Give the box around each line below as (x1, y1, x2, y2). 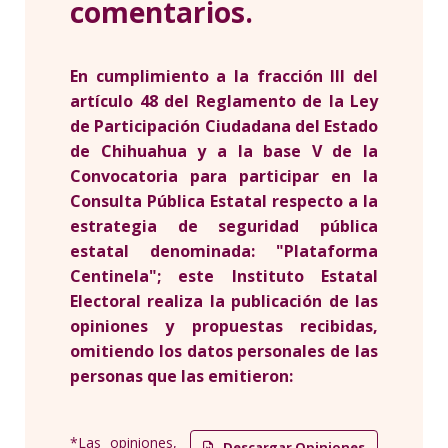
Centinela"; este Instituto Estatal (70, 265, 378, 288)
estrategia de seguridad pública (70, 215, 378, 238)
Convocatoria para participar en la (70, 165, 378, 188)
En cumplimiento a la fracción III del (70, 65, 378, 88)
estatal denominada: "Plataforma (70, 240, 378, 263)
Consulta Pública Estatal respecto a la (70, 190, 378, 213)
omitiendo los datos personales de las (70, 340, 378, 363)
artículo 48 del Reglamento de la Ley (70, 90, 378, 113)
